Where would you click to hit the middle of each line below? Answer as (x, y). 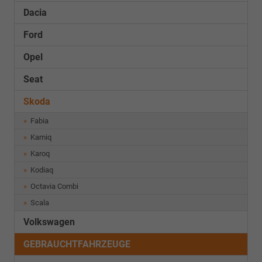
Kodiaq (41, 170)
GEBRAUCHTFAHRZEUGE (77, 244)
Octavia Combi (54, 186)
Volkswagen (49, 222)
